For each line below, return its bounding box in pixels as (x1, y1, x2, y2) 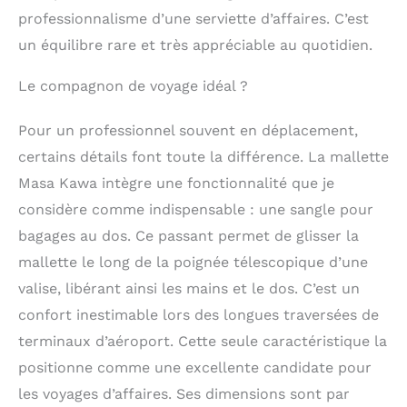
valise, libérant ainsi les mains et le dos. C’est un (18, 279, 360, 297)
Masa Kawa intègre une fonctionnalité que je (18, 174, 334, 192)
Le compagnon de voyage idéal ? (18, 76, 248, 94)
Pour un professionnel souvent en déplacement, (18, 121, 358, 139)
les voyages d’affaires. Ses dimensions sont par (18, 384, 350, 402)
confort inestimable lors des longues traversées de (18, 305, 379, 323)
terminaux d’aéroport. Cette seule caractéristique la (18, 332, 387, 350)
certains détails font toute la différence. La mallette (18, 147, 389, 165)
